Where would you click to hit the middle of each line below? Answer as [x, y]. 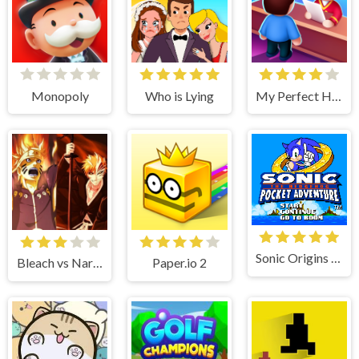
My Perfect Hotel [337, 95]
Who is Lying [179, 95]
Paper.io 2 [179, 263]
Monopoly [60, 95]
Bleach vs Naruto [97, 263]
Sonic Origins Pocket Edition [336, 258]
